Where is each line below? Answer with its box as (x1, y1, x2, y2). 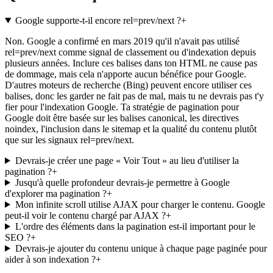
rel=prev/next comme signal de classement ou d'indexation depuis (5, 46, 256, 57)
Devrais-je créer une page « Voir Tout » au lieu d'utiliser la (15, 155, 239, 166)
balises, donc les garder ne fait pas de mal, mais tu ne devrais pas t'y (5, 90, 264, 101)
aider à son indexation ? (5, 253, 96, 264)
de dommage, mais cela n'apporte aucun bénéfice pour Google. (5, 68, 246, 79)
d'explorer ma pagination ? (5, 188, 107, 199)
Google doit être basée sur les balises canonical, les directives (5, 112, 239, 123)
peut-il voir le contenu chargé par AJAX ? (5, 210, 166, 221)
